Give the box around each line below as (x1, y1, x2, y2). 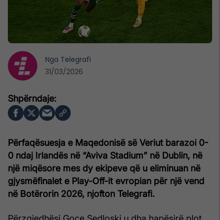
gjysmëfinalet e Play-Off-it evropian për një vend (8, 175, 204, 186)
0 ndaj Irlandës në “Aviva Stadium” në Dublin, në (8, 150, 202, 161)
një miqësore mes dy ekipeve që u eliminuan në (8, 163, 200, 173)
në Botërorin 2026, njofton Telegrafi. (8, 188, 155, 199)
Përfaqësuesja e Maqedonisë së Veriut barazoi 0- (8, 137, 208, 148)
